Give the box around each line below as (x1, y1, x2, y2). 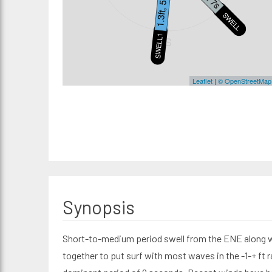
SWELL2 (220, 10, 243, 33)
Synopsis (62, 196, 135, 218)
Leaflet (192, 76, 212, 86)
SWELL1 (152, 32, 165, 59)
